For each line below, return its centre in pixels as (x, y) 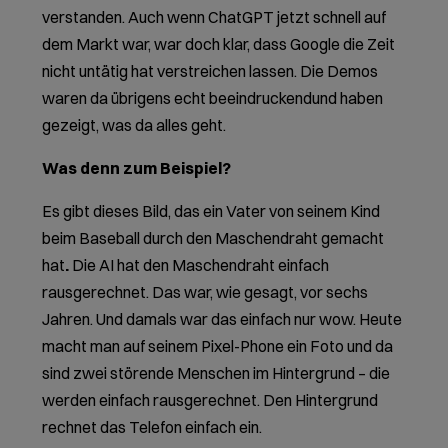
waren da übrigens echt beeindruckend (177, 97)
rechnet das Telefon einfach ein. (152, 426)
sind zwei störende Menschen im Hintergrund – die (216, 372)
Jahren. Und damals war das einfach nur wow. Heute (222, 318)
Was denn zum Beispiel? (137, 167)
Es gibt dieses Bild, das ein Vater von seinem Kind (211, 210)
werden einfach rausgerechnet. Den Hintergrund (210, 399)
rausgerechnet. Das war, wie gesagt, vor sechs (205, 291)
